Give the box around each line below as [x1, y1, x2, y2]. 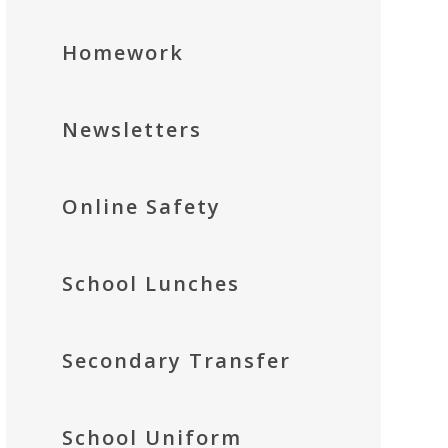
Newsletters [61, 116, 202, 143]
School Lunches [61, 270, 240, 297]
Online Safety [61, 193, 221, 220]
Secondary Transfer [61, 347, 291, 374]
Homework [61, 39, 184, 66]
